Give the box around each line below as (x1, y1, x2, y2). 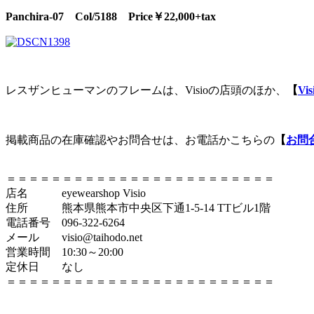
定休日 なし (6, 260, 84, 273)
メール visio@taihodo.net (6, 231, 142, 243)
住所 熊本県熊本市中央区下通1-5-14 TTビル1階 (6, 201, 271, 214)
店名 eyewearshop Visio (6, 186, 146, 199)
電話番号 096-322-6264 (6, 216, 125, 228)
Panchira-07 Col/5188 (6, 10, 128, 22)
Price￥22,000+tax (128, 10, 216, 22)
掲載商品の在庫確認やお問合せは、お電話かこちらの (6, 133, 275, 146)
